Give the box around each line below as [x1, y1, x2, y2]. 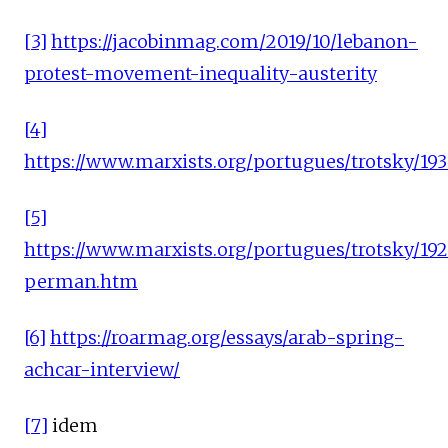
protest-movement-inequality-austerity [24, 62, 377, 85]
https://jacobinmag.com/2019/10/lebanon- [51, 30, 418, 53]
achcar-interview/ [24, 358, 180, 381]
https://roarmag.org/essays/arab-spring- [50, 326, 404, 349]
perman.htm [24, 270, 138, 293]
